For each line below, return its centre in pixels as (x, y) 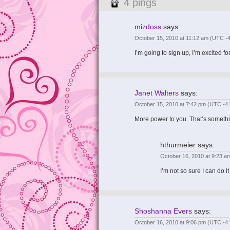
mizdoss (148, 27)
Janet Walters (157, 93)
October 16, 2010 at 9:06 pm (171, 222)
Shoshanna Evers (163, 211)
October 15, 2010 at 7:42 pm (171, 104)
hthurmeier (178, 145)
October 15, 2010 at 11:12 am (172, 38)
